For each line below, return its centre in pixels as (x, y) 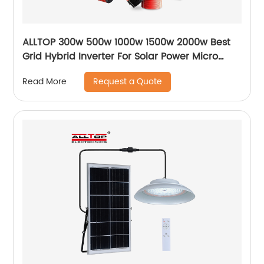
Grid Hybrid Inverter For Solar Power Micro (121, 56)
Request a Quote (128, 81)
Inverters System (62, 70)
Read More (45, 82)
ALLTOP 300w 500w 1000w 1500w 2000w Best (127, 42)
